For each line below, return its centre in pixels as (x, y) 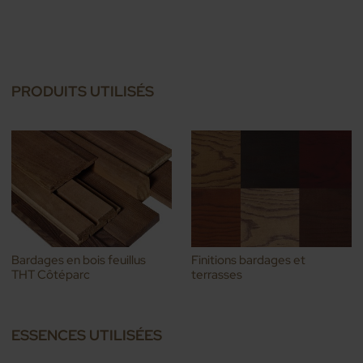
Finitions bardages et (248, 261)
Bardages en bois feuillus (79, 261)
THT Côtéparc (51, 275)
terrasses (217, 275)
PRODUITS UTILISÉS (83, 91)
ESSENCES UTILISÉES (87, 335)
